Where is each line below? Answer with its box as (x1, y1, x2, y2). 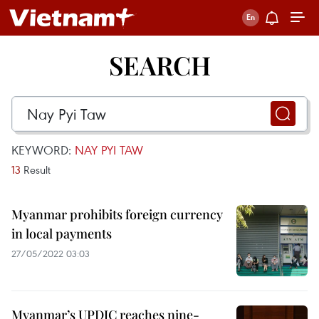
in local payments (11, 225, 112, 242)
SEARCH (108, 48, 211, 82)
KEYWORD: (11, 142, 75, 158)
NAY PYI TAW (75, 142, 143, 158)
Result (21, 162, 51, 177)
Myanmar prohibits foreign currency (11, 206, 223, 223)
